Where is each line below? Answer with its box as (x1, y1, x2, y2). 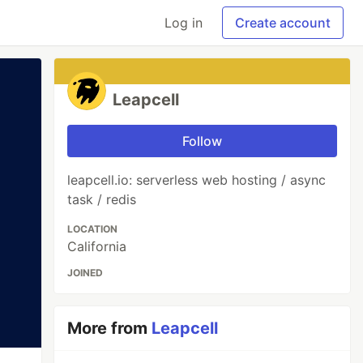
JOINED (67, 267, 104, 279)
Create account (235, 15, 331, 31)
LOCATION (67, 223, 118, 235)
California (67, 238, 127, 254)
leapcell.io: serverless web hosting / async (67, 172, 327, 188)
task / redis (67, 191, 137, 207)
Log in (164, 15, 203, 31)
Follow (182, 133, 223, 149)
